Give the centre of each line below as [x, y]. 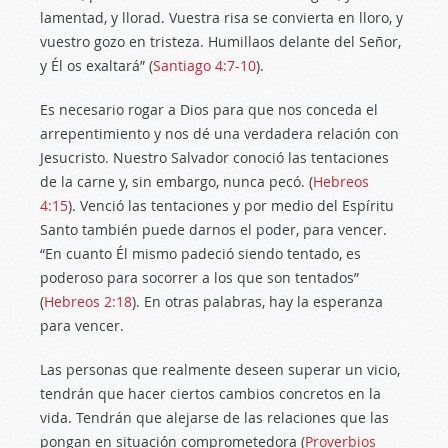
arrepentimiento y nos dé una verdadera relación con [219, 133]
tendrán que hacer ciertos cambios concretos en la [210, 393]
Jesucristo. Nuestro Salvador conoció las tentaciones [214, 157]
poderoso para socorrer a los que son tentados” [199, 277]
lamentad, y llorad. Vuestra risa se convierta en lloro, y [221, 17]
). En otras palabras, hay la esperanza [257, 301]
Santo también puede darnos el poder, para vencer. [213, 229]
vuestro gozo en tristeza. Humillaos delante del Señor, [220, 41]
